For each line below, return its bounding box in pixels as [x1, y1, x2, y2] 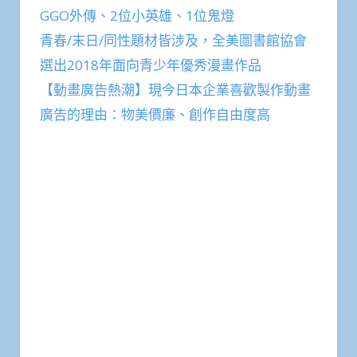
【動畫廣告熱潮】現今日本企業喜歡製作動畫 [40, 80, 311, 99]
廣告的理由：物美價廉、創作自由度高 [40, 105, 270, 124]
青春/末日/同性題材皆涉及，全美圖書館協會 [40, 31, 307, 49]
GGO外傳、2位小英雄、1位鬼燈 [40, 6, 234, 25]
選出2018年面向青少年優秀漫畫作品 [40, 56, 261, 74]
